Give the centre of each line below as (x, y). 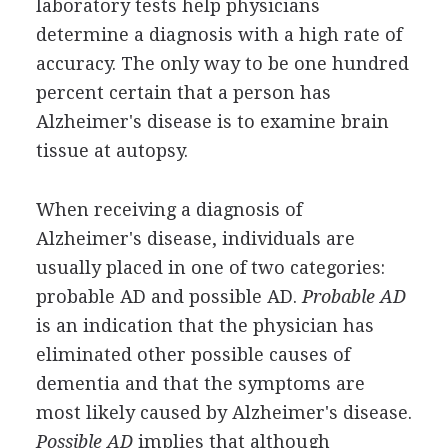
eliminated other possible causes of (192, 354)
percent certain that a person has (183, 92)
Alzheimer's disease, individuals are (195, 238)
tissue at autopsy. (111, 150)
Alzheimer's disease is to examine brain (212, 121)
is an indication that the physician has (204, 325)
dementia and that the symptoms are (200, 383)
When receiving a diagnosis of (168, 209)
